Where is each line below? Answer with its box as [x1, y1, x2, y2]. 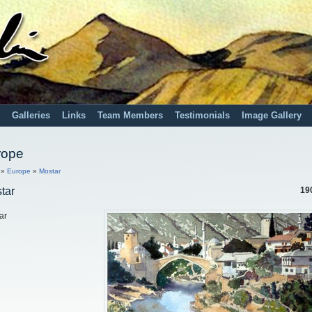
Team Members [97, 111, 163, 120]
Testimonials [175, 111, 230, 120]
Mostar [39, 167, 61, 175]
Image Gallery [242, 111, 302, 120]
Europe [7, 167, 31, 175]
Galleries [12, 111, 50, 120]
